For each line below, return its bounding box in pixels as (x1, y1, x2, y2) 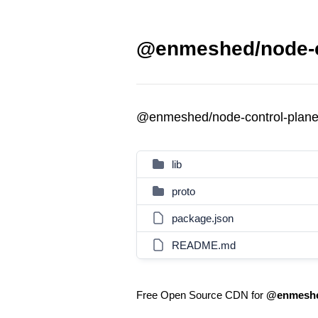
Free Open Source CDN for (136, 289, 266, 301)
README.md (172, 239, 236, 251)
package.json (172, 212, 234, 224)
